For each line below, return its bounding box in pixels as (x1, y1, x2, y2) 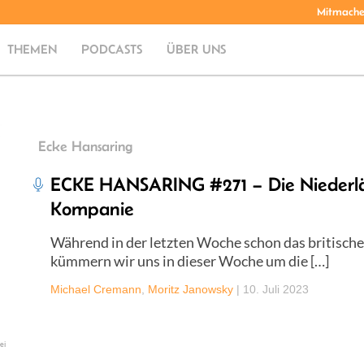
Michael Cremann (50, 282, 141, 296)
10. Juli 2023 (243, 282, 309, 296)
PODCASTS (81, 42, 143, 56)
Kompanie (50, 197, 134, 219)
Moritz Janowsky (148, 282, 233, 296)
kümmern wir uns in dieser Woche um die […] (50, 251, 329, 270)
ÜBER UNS (167, 42, 227, 56)
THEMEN (7, 42, 58, 56)
